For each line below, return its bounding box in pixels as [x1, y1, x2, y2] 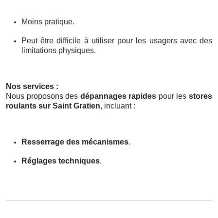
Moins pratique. [21, 17, 74, 26]
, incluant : [100, 101, 135, 110]
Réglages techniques [21, 156, 100, 165]
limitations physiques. [21, 46, 96, 54]
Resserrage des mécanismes [21, 137, 128, 146]
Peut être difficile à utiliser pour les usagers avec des [21, 36, 212, 45]
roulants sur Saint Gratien [6, 101, 100, 110]
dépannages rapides [80, 91, 157, 100]
